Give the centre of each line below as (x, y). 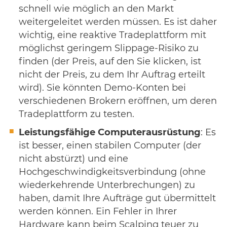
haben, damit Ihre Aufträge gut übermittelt (117, 198)
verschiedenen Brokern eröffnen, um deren (118, 101)
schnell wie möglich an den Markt (96, 9)
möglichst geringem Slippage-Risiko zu (109, 48)
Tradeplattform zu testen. (77, 114)
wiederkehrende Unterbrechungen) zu (107, 185)
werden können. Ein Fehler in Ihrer (98, 212)
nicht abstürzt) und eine (73, 159)
